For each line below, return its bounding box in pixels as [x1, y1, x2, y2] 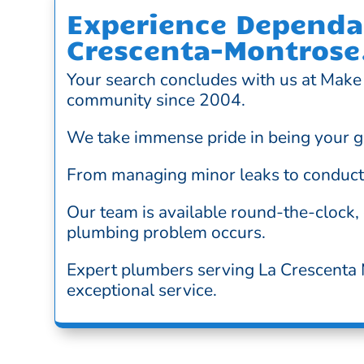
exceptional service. [66, 279, 217, 302]
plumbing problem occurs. [66, 221, 266, 245]
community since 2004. [66, 89, 245, 112]
